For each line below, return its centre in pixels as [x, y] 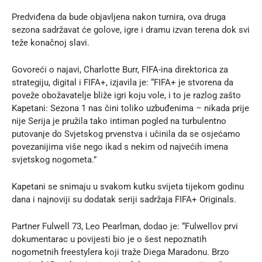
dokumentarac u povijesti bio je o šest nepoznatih [109, 239]
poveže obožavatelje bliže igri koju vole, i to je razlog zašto [126, 95]
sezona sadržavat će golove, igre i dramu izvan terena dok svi [131, 30]
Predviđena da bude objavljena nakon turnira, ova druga [119, 17]
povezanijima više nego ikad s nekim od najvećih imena [120, 146]
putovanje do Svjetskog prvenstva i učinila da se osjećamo [126, 134]
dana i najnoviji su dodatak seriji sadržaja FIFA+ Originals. [124, 199]
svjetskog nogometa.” [54, 159]
